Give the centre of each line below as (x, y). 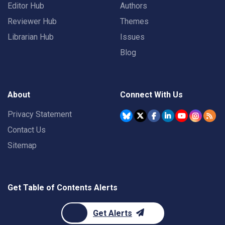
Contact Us (27, 130)
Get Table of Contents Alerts (63, 188)
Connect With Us (151, 95)
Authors (134, 6)
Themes (134, 21)
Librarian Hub (31, 37)
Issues (132, 37)
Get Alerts (113, 213)
